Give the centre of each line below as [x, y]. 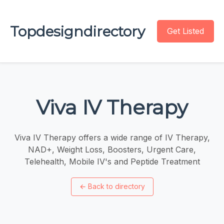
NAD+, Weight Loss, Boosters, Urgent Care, [112, 149]
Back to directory [116, 186]
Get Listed [185, 31]
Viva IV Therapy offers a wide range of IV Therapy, [112, 137]
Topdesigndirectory [77, 31]
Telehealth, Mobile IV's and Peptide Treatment [112, 161]
